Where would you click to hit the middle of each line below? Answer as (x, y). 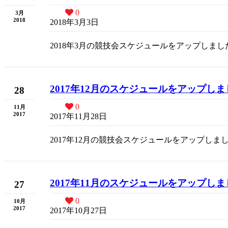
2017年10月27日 (78, 210)
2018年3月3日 (74, 22)
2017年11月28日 (78, 116)
